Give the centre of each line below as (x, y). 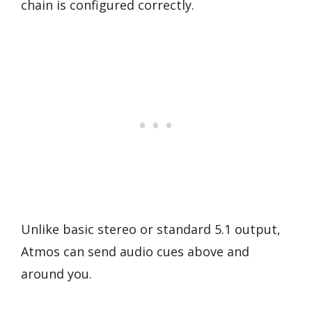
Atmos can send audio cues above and (135, 252)
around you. (56, 274)
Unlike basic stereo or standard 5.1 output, (151, 229)
